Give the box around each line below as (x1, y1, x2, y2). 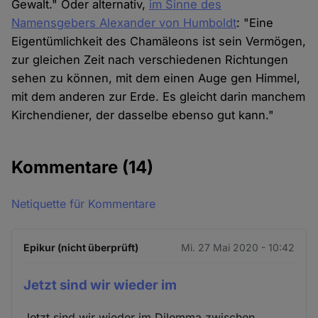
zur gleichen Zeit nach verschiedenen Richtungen (11, 53, 289, 67)
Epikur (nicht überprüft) (23, 241, 139, 254)
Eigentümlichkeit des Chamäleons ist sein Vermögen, (11, 34, 307, 49)
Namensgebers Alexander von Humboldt (11, 16, 237, 31)
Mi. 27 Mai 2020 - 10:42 (180, 241, 295, 254)
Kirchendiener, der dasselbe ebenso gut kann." (11, 108, 275, 123)
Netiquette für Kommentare (11, 197, 156, 212)
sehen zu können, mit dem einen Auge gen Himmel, (11, 71, 301, 86)
